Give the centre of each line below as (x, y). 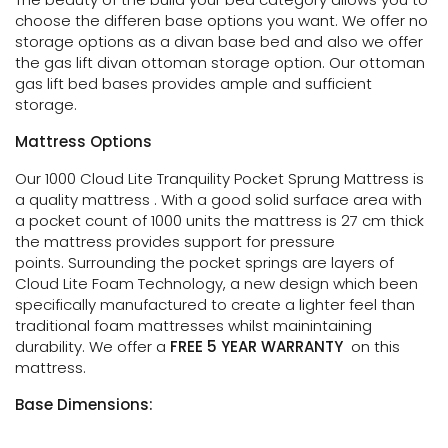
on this (375, 346)
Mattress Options (83, 141)
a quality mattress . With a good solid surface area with (218, 199)
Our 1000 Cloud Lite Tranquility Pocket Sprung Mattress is (219, 178)
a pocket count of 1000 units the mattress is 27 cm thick (219, 220)
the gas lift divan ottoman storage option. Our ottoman (220, 62)
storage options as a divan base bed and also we (201, 41)
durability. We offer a (92, 346)
